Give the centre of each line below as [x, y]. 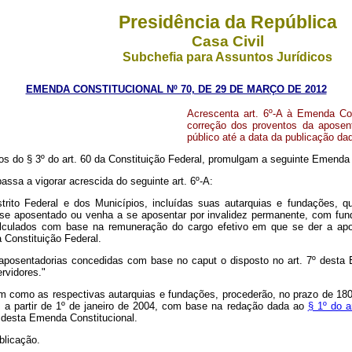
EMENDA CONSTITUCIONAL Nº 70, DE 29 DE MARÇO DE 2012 [176, 89]
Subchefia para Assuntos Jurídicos [227, 57]
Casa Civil [227, 41]
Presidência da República [227, 22]
